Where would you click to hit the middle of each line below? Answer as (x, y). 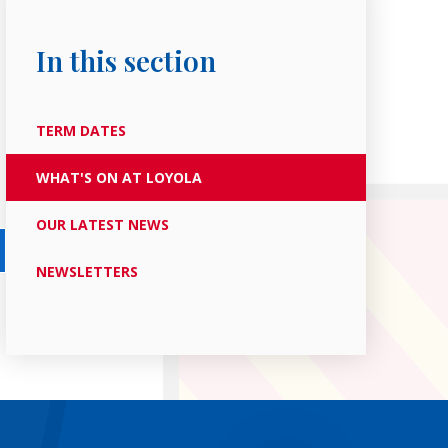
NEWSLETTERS (86, 271)
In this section (125, 60)
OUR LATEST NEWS (102, 224)
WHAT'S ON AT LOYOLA (118, 177)
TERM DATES (80, 130)
